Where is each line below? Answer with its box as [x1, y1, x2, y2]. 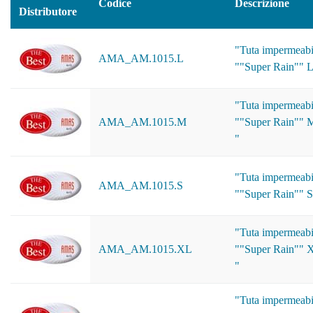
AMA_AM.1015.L [99, 52, 184, 64]
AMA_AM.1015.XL [99, 243, 192, 255]
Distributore [19, 6, 77, 17]
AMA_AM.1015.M [99, 116, 187, 128]
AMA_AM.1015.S [99, 180, 183, 191]
